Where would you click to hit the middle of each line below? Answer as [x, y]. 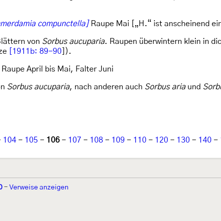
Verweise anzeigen [39, 187]
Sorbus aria [165, 87]
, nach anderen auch [107, 87]
